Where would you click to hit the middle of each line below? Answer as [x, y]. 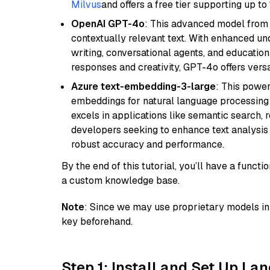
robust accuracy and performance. [148, 144]
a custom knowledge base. [121, 181]
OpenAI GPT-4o [108, 24]
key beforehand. [97, 221]
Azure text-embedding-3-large [143, 86]
